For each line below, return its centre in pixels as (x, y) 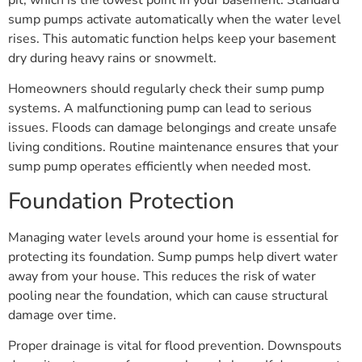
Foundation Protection (121, 201)
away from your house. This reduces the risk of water (162, 276)
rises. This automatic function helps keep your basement (172, 38)
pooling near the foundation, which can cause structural (168, 295)
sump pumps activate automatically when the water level (175, 19)
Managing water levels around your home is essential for (173, 237)
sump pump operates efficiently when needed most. (160, 167)
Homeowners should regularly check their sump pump (166, 89)
